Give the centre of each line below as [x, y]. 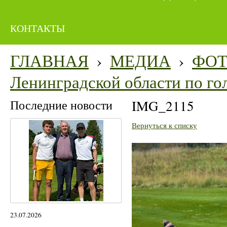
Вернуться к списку [164, 125]
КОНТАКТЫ [37, 28]
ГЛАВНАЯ [49, 61]
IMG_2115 [163, 106]
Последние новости [61, 105]
